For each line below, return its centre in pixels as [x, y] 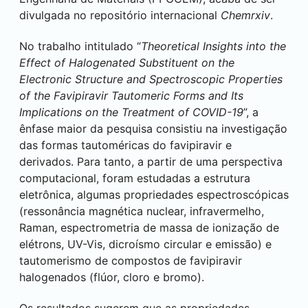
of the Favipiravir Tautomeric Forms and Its [131, 96]
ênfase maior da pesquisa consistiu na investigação [153, 129]
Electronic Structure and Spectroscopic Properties [151, 79]
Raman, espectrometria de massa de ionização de [149, 228]
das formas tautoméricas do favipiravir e [125, 145]
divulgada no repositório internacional [120, 15]
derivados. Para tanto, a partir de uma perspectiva [151, 162]
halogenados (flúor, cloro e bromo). [112, 277]
